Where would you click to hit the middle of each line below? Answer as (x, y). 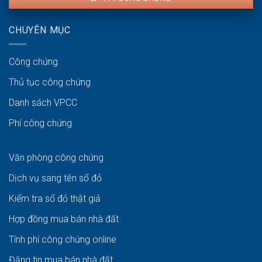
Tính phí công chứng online (63, 240)
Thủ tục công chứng (50, 82)
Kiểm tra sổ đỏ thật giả (55, 199)
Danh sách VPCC (43, 103)
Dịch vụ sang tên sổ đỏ (55, 178)
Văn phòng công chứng (56, 158)
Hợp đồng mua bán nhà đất (64, 219)
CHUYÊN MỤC (40, 30)
